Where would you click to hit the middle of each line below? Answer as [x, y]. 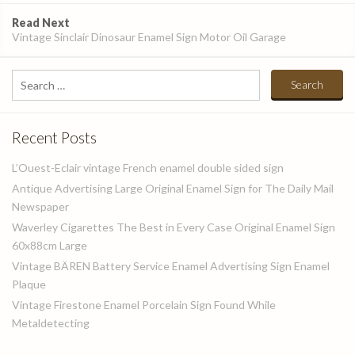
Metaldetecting [51, 323]
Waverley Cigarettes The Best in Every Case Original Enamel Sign [174, 227]
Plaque [29, 284]
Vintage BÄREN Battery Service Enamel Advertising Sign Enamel [171, 266]
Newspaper [40, 206]
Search [29, 79]
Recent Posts [54, 137]
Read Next [41, 23]
